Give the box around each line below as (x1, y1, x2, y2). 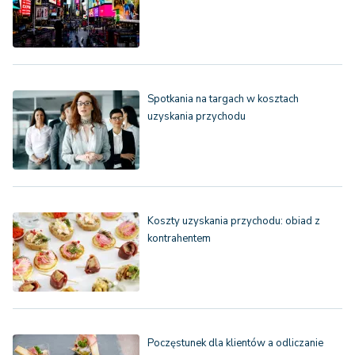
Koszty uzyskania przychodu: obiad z (147, 214, 320, 229)
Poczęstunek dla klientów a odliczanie (147, 336, 323, 351)
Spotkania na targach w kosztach (147, 92, 299, 107)
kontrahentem (147, 231, 211, 246)
